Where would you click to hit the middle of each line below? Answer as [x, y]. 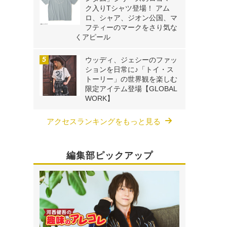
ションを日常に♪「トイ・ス [129, 70]
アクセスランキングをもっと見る [104, 122]
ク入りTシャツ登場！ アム [127, 8]
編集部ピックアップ [109, 156]
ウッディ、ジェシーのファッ [131, 60]
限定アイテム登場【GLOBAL [131, 89]
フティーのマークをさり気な [131, 28]
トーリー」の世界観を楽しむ [131, 79]
